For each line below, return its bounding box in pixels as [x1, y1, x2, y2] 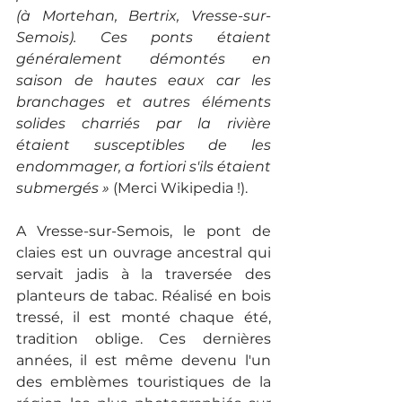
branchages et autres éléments [16, 93, 271, 111]
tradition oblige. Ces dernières [16, 330, 271, 348]
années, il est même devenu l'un [16, 352, 271, 370]
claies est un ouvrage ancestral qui [16, 244, 271, 262]
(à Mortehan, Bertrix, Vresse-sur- [16, 7, 271, 25]
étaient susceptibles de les [16, 136, 271, 154]
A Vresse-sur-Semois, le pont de [16, 223, 271, 240]
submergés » [16, 179, 109, 197]
